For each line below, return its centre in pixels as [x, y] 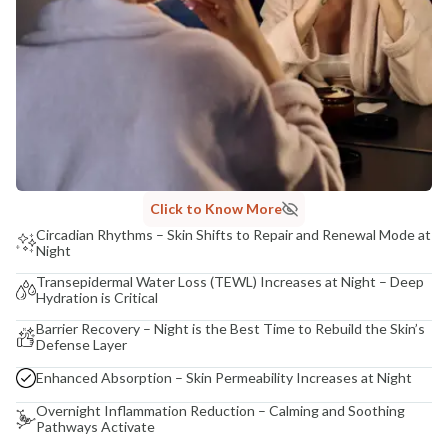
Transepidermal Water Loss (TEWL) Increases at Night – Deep [230, 282]
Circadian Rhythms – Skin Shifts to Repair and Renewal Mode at [233, 235]
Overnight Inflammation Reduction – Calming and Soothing [220, 411]
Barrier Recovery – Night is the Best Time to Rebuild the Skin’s [230, 329]
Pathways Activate [95, 427]
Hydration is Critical [97, 298]
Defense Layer [81, 345]
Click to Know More [216, 209]
